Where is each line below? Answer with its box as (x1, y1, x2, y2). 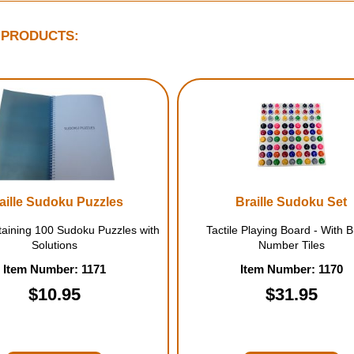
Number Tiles (258, 239, 325, 251)
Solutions (31, 239, 77, 251)
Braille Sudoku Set (235, 195, 348, 209)
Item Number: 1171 (2, 262, 106, 276)
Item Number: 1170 (239, 262, 343, 276)
